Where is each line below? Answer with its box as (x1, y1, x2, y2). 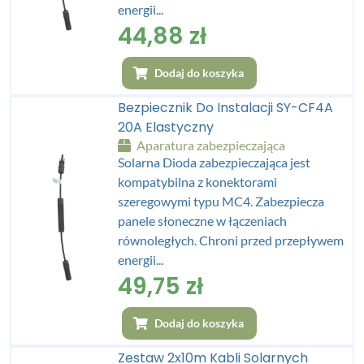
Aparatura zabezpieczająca (134, 136, 286, 153)
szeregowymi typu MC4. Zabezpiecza (118, 193, 325, 209)
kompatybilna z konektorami (118, 173, 278, 189)
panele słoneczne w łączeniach (118, 212, 288, 228)
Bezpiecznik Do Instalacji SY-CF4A (118, 97, 334, 117)
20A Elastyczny (118, 117, 214, 136)
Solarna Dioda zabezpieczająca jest (118, 154, 311, 170)
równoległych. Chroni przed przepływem (118, 232, 344, 248)
